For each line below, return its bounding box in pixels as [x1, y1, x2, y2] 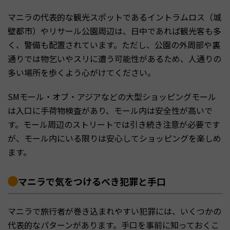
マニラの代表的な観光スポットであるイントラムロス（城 [8, 11, 221, 24]
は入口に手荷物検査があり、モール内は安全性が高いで [8, 104, 213, 117]
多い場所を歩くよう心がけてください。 [8, 66, 156, 79]
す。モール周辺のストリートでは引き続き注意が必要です [8, 118, 220, 131]
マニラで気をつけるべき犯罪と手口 [18, 175, 166, 188]
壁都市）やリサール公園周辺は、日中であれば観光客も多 [8, 25, 221, 37]
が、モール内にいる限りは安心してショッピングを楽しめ [8, 132, 221, 145]
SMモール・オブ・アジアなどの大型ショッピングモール [8, 90, 216, 103]
